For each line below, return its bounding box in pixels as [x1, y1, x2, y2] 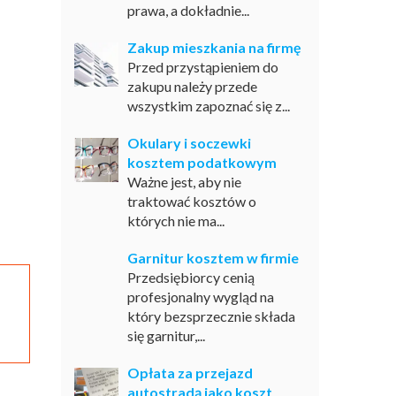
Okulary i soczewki [126, 134, 251, 151]
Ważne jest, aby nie [126, 173, 241, 190]
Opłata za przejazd [126, 364, 253, 381]
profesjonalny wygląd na [126, 288, 274, 305]
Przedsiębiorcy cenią [126, 269, 255, 286]
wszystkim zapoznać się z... [126, 97, 290, 114]
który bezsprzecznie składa [126, 308, 295, 324]
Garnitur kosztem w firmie [126, 249, 299, 266]
